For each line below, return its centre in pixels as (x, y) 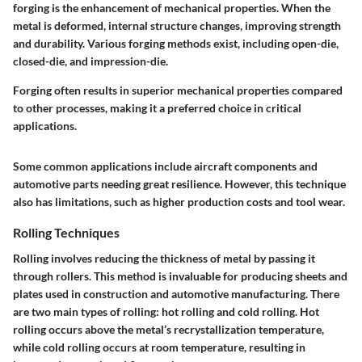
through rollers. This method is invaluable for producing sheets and (180, 276)
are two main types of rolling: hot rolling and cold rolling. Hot (166, 311)
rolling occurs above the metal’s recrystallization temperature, (168, 329)
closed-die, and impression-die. (90, 61)
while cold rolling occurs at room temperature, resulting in (159, 347)
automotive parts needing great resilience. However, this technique (179, 184)
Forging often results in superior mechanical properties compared (178, 90)
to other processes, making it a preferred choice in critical (157, 108)
